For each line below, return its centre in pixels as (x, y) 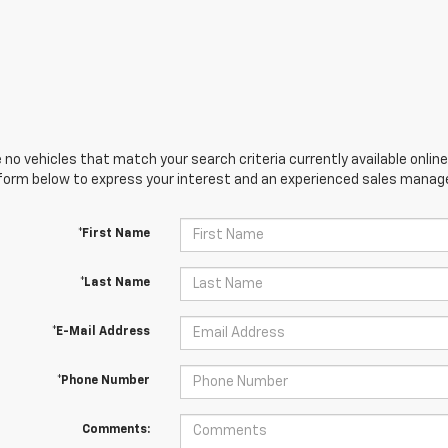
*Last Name (114, 283)
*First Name (113, 234)
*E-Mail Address (100, 332)
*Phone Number (103, 381)
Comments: (115, 430)
